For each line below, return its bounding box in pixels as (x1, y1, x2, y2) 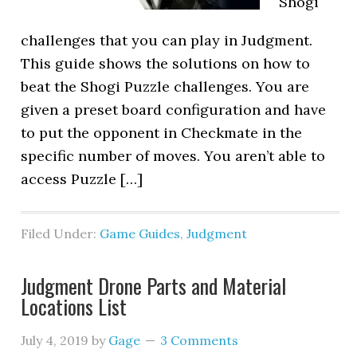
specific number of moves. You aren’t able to (21, 147, 326, 165)
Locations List (21, 291, 127, 322)
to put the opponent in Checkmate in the (21, 124, 303, 142)
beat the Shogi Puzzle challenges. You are (21, 77, 310, 96)
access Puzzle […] (21, 170, 143, 188)
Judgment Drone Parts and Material (21, 270, 287, 301)
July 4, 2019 (21, 332, 89, 348)
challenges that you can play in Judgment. (21, 31, 313, 49)
